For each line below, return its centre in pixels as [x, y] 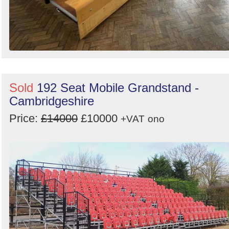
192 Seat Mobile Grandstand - [118, 88]
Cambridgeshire [52, 101]
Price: [25, 119]
